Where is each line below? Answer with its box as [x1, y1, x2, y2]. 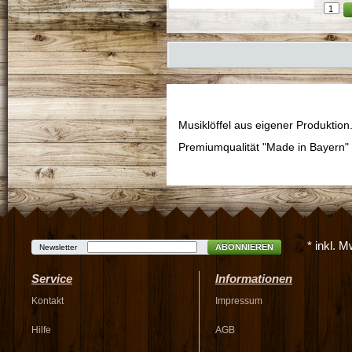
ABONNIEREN [215, 242, 273, 251]
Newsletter [39, 243, 77, 251]
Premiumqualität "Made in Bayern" [178, 141, 349, 153]
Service [31, 272, 72, 285]
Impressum [215, 295, 262, 306]
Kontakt [31, 295, 64, 306]
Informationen [215, 272, 292, 285]
